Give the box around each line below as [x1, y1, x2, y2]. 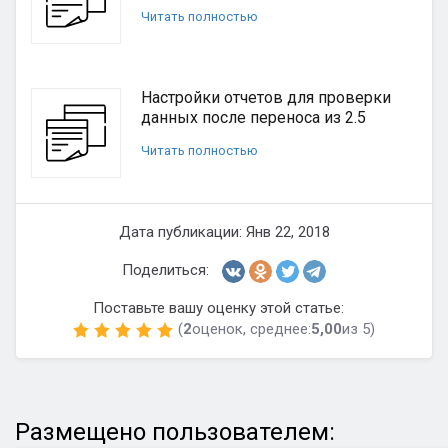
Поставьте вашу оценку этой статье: [92, 299, 344, 317]
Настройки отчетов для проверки [141, 88, 391, 107]
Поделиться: [122, 261, 209, 279]
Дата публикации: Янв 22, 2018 [118, 223, 330, 241]
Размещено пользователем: [15, 418, 335, 446]
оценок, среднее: [192, 320, 311, 338]
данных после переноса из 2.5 [141, 108, 366, 127]
